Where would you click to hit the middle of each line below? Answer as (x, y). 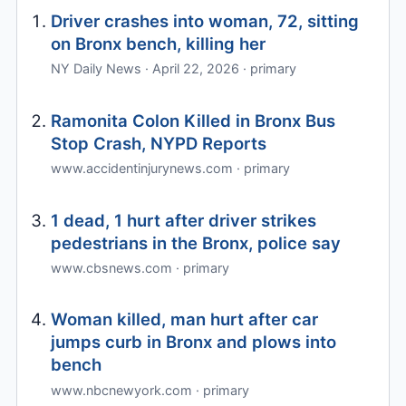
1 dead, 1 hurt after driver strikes (184, 220)
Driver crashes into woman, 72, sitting (205, 20)
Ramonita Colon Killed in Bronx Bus (193, 120)
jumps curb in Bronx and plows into (194, 342)
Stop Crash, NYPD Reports (159, 143)
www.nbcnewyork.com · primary (150, 390)
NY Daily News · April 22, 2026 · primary (174, 69)
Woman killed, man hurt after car (185, 319)
